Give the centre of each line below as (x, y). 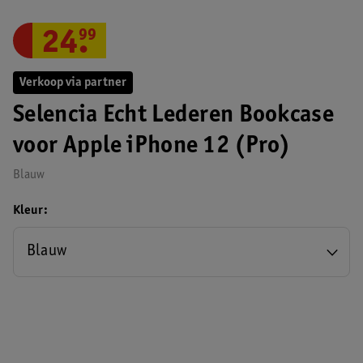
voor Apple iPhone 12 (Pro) (152, 147)
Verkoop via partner (73, 82)
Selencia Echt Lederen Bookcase (173, 116)
